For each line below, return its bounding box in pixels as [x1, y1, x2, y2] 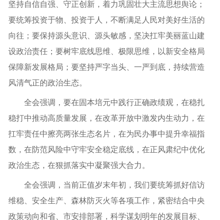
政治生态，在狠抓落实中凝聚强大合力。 [8, 161, 150, 170]
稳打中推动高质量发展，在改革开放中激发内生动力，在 [8, 114, 205, 123]
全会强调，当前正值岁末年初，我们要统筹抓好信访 [24, 181, 205, 190]
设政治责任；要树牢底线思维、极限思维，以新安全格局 [8, 47, 205, 56]
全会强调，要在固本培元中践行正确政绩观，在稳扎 [24, 98, 205, 107]
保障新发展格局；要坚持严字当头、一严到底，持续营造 [8, 63, 205, 72]
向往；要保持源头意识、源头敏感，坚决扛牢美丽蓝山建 [8, 31, 205, 40]
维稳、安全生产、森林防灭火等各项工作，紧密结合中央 [8, 196, 205, 205]
